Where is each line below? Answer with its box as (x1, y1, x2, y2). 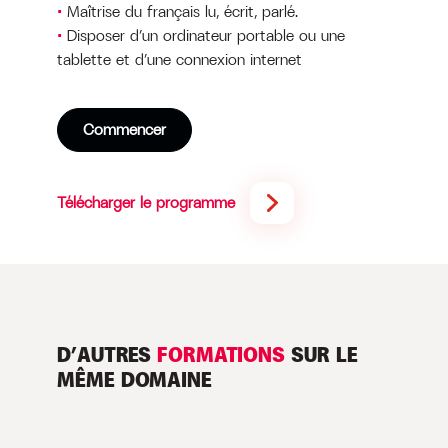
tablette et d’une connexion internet (56, 49, 302, 70)
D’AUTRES (56, 340, 157, 370)
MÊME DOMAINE (56, 365, 212, 395)
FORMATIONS (156, 340, 285, 370)
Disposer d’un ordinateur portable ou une (66, 25, 345, 46)
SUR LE (284, 340, 358, 370)
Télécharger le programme (56, 192, 235, 213)
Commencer (82, 119, 166, 140)
